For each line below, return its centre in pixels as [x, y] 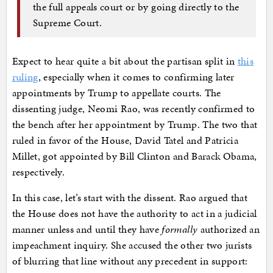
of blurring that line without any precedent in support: [130, 261]
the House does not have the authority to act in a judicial [134, 213]
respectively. [38, 172]
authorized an [229, 229]
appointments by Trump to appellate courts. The [116, 92]
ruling [25, 76]
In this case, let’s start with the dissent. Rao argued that [130, 197]
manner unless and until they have [87, 229]
